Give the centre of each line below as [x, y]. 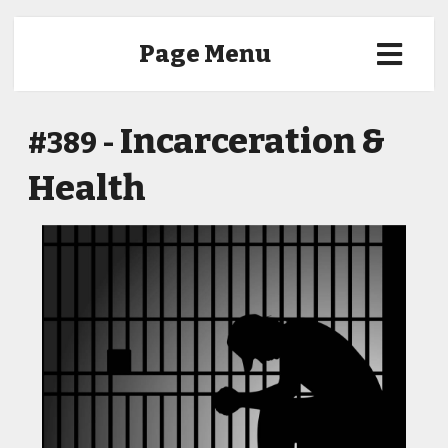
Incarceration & [252, 141]
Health [86, 188]
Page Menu [205, 54]
